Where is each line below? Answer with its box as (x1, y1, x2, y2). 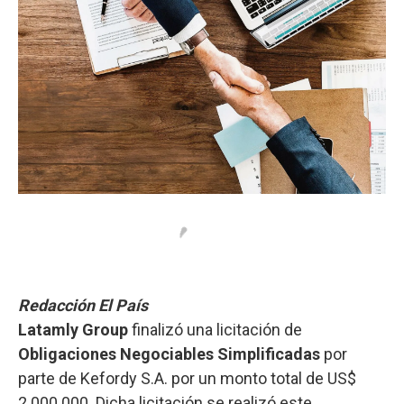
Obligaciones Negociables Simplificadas (18, 344, 320, 363)
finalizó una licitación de (128, 319, 302, 339)
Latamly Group (18, 319, 128, 339)
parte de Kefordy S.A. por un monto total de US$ (18, 368, 356, 388)
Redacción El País (18, 295, 148, 315)
